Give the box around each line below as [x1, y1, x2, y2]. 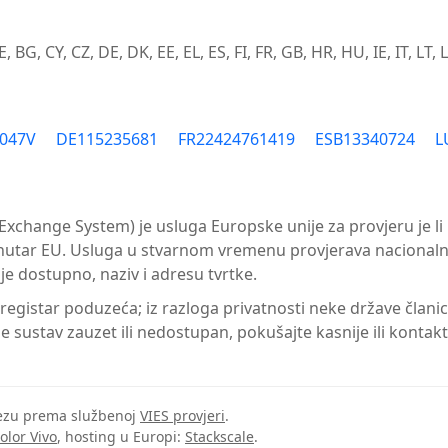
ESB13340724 [315, 128, 415, 150]
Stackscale [185, 427, 254, 446]
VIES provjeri [140, 406, 225, 425]
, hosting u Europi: [57, 427, 185, 446]
